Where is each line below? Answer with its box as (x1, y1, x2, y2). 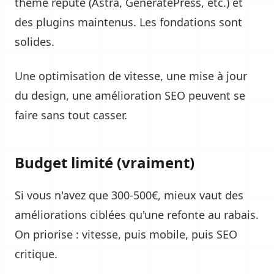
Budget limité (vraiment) (15, 152, 194, 172)
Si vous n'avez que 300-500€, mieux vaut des (15, 188, 243, 202)
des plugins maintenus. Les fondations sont (15, 15, 242, 29)
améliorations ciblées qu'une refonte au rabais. (15, 207, 259, 222)
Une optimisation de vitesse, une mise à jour (15, 68, 247, 83)
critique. (15, 246, 57, 261)
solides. (15, 34, 54, 49)
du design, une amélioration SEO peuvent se (15, 88, 245, 103)
